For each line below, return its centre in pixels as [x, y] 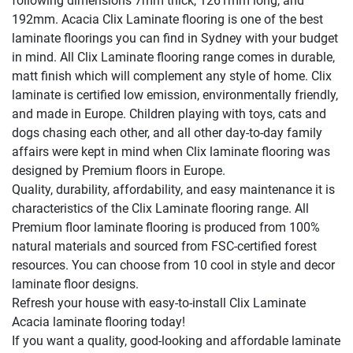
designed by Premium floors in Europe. [119, 170]
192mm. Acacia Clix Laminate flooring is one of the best [167, 19]
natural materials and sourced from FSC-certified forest [164, 246]
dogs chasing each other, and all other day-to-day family [167, 132]
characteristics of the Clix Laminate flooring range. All [160, 208]
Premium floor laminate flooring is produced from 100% [166, 227]
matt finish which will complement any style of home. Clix [172, 76]
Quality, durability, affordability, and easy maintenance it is [173, 189]
